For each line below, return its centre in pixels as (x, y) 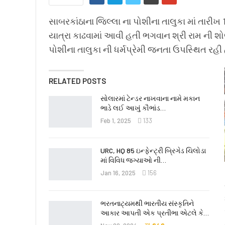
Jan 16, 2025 (118, 173)
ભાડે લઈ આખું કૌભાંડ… (133, 107)
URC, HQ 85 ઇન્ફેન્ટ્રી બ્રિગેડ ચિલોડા (153, 151)
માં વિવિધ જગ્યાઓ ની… (133, 160)
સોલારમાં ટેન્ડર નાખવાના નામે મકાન (150, 98)
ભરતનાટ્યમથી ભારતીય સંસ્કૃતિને (147, 203)
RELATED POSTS (77, 81)
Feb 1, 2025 (116, 120)
